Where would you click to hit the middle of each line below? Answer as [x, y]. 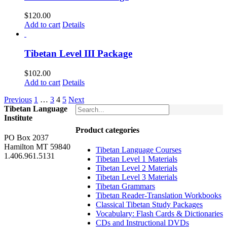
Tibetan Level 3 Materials [137, 177]
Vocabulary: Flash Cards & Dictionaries [159, 214]
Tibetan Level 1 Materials [137, 159]
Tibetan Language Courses [139, 150]
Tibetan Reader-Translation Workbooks [159, 196]
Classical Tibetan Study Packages [149, 205]
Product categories [107, 130]
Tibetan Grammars [125, 186]
